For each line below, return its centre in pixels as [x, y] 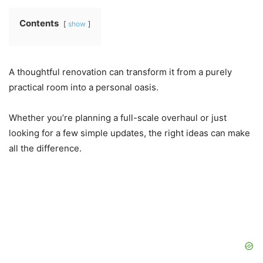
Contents [39, 23]
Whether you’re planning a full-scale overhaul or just [118, 117]
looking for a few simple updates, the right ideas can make [129, 133]
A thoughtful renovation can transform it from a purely [120, 72]
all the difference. [45, 148]
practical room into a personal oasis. [84, 87]
